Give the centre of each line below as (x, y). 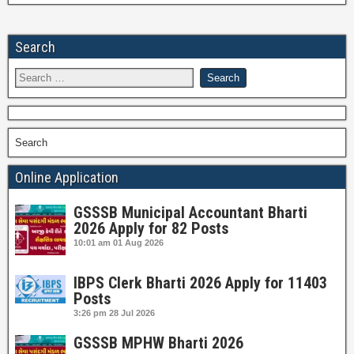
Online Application (67, 177)
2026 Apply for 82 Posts (151, 228)
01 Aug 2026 (138, 243)
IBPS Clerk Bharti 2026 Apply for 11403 (200, 283)
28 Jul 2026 (132, 313)
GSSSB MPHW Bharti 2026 (158, 343)
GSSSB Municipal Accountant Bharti (190, 213)
